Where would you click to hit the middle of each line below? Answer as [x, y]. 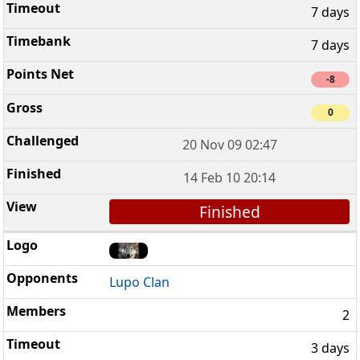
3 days [330, 348]
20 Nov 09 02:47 [229, 144]
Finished [229, 211]
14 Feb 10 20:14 [230, 177]
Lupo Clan [140, 282]
